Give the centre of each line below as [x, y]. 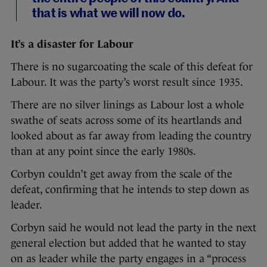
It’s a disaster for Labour [72, 44]
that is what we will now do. [109, 14]
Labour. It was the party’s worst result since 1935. [127, 83]
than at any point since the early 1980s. [106, 152]
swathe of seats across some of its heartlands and [126, 121]
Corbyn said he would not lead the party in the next [133, 228]
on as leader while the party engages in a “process [128, 259]
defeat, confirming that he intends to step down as [130, 190]
